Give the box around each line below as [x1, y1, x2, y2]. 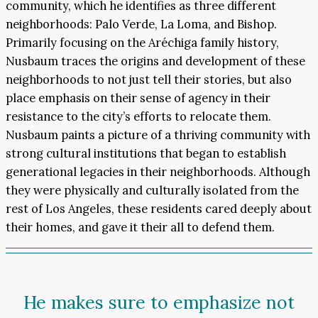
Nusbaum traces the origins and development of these [6, 53, 305, 69]
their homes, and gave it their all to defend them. [6, 219, 275, 235]
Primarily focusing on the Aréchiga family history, [6, 34, 279, 50]
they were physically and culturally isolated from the [6, 182, 299, 198]
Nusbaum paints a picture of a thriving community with [6, 126, 310, 143]
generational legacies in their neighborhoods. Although [6, 163, 310, 180]
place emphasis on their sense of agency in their [6, 89, 270, 106]
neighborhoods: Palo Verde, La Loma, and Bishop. [6, 16, 277, 32]
